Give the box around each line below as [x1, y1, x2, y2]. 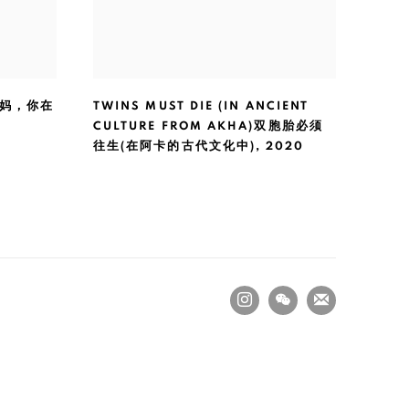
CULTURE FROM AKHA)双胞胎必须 [93, 121, 323, 133]
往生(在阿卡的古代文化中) [93, 141, 257, 153]
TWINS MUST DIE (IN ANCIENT [93, 100, 309, 113]
